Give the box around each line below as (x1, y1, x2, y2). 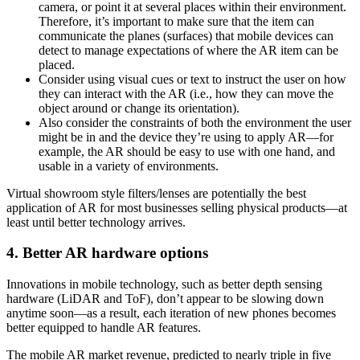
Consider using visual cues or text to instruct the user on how (39, 72, 346, 86)
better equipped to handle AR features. (6, 321, 201, 335)
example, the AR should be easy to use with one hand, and (39, 144, 335, 158)
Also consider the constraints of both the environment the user (39, 115, 351, 129)
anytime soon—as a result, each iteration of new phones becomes (6, 306, 336, 321)
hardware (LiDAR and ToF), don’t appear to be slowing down (6, 292, 324, 306)
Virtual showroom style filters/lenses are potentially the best (6, 186, 306, 200)
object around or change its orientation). (39, 100, 239, 115)
